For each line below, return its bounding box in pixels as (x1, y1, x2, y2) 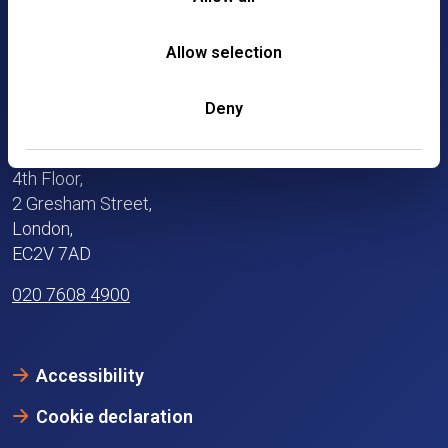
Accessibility (36, 365, 144, 387)
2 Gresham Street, (12, 193, 152, 215)
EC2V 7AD (12, 243, 91, 265)
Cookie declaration (36, 406, 193, 428)
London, (12, 218, 73, 240)
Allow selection (166, 43, 282, 62)
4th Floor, (12, 168, 83, 190)
